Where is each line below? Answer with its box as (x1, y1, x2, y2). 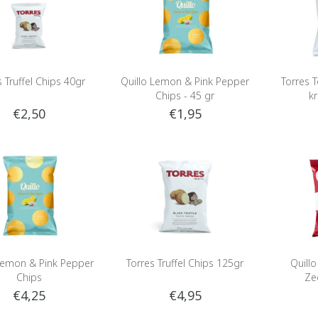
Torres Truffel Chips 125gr (126, 256, 244, 270)
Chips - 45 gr (155, 88, 215, 102)
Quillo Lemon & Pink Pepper (121, 74, 250, 88)
